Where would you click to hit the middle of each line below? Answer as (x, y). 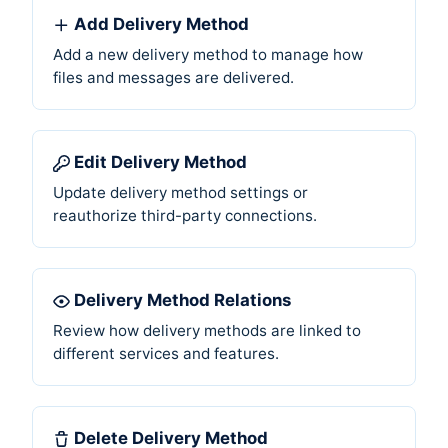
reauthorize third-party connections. (185, 215)
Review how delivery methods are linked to (207, 330)
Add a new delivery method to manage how (208, 54)
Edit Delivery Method (160, 161)
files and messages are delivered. (173, 77)
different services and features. (166, 353)
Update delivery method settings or (180, 192)
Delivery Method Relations (182, 299)
